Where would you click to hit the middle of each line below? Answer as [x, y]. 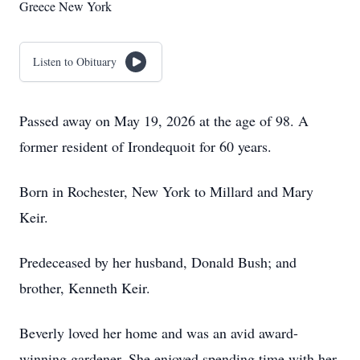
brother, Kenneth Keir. [85, 288]
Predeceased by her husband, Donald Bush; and [158, 262]
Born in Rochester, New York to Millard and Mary [166, 191]
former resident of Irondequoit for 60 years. [145, 146]
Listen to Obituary [75, 61]
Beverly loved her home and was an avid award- [159, 333]
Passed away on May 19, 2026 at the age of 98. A [164, 121]
